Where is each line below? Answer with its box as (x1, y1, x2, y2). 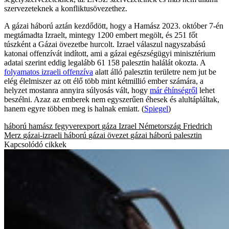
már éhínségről (150, 86, 197, 95)
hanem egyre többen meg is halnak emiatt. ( (4, 104, 144, 113)
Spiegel (144, 104, 168, 113)
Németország (139, 122, 181, 131)
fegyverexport (55, 122, 100, 131)
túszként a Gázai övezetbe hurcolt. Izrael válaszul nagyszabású (4, 40, 205, 49)
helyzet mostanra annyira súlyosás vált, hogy (4, 86, 150, 95)
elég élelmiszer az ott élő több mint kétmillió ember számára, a (4, 77, 203, 86)
